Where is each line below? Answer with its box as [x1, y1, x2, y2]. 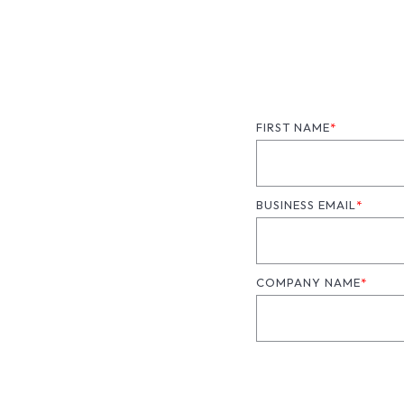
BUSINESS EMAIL [255, 197, 356, 212]
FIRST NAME [255, 120, 330, 134]
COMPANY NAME [255, 275, 361, 289]
